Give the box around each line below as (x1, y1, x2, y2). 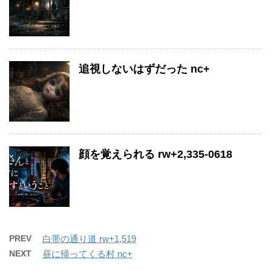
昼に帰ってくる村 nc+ (42, 248, 132, 259)
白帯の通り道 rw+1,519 (42, 233, 136, 244)
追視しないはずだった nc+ (79, 62, 210, 75)
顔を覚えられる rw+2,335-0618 (79, 148, 232, 160)
